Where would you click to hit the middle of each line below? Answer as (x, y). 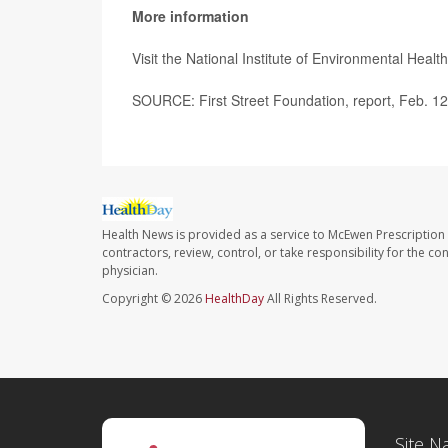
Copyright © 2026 (153, 299)
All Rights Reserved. (320, 299)
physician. (130, 271)
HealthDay (234, 299)
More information (190, 16)
